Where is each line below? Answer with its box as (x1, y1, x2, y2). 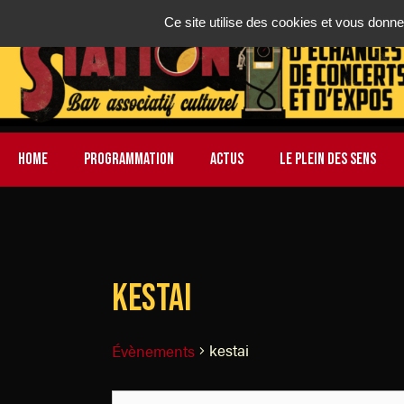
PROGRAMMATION (84, 150, 174, 169)
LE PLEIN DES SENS (280, 150, 376, 169)
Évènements (112, 340, 195, 362)
